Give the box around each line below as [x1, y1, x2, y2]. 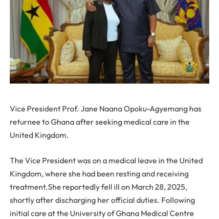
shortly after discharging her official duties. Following [10, 195, 195, 205]
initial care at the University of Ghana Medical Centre [10, 208, 194, 218]
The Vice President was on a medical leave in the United [10, 155, 203, 165]
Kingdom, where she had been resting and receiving [10, 168, 189, 178]
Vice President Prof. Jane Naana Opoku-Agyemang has [10, 103, 201, 113]
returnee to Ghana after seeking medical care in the [10, 116, 190, 127]
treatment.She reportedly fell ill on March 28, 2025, [10, 181, 187, 192]
